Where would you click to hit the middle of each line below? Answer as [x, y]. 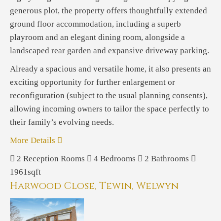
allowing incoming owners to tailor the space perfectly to [110, 109]
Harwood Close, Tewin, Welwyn [94, 186]
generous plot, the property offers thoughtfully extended [109, 11]
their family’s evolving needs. [62, 122]
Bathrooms [170, 159]
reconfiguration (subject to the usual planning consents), [109, 95]
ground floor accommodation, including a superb [95, 24]
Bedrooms [118, 159]
